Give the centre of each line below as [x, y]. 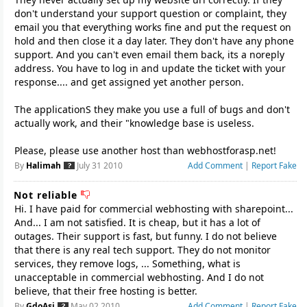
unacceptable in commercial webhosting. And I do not [139, 277]
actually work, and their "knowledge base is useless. [134, 123]
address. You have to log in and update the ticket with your [150, 68]
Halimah [44, 165]
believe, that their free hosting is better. [106, 291]
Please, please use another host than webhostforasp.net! [145, 150]
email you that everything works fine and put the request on [153, 27]
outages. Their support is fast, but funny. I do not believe [146, 236]
